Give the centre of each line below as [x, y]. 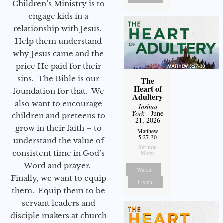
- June [154, 113]
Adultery [148, 96]
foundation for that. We [58, 91]
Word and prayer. [58, 165]
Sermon [148, 147]
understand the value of [58, 140]
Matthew [148, 131]
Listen [145, 181]
